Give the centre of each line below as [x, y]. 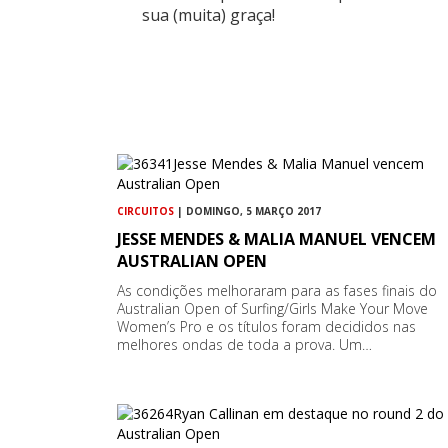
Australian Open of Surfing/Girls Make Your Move [272, 308]
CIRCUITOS [145, 210]
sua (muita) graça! [208, 14]
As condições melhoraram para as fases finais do [277, 290]
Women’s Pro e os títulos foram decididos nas [266, 326]
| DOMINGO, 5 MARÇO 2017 [247, 210]
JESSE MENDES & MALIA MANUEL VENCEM [276, 238]
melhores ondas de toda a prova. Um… [244, 344]
